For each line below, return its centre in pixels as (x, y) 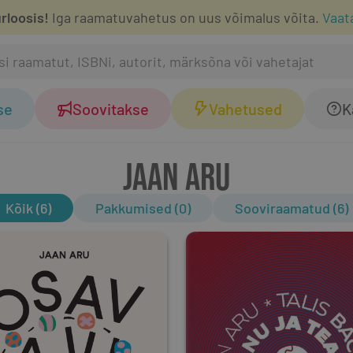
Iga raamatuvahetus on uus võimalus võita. (184, 17)
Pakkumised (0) (143, 208)
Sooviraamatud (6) (291, 208)
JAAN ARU (176, 175)
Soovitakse (111, 109)
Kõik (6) (28, 208)
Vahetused (245, 109)
